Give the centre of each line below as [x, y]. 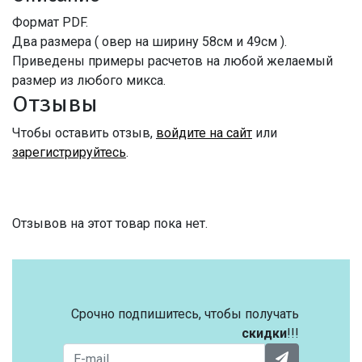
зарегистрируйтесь [69, 153]
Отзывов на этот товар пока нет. [110, 224]
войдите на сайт [204, 133]
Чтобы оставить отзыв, [84, 133]
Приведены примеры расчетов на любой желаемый [173, 61]
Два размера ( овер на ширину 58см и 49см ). [149, 42]
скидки [264, 334]
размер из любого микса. [89, 81]
